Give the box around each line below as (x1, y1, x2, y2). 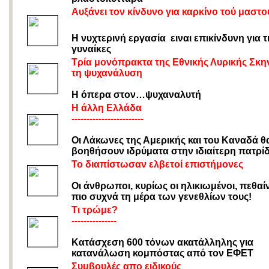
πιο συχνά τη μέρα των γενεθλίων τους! (71, 192, 254, 202)
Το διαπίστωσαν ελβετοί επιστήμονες (71, 159, 243, 169)
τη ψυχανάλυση (71, 68, 142, 78)
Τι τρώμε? (71, 205, 118, 215)
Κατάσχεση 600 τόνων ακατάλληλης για (71, 237, 253, 247)
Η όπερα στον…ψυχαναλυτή (71, 89, 201, 100)
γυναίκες (71, 44, 113, 54)
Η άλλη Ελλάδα (71, 103, 142, 113)
